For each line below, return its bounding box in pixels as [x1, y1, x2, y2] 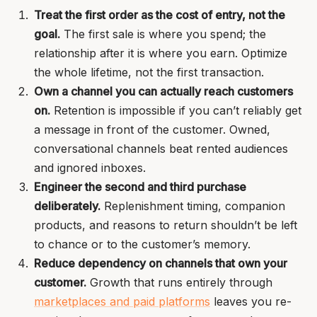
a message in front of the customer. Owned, [34, 122, 270, 137]
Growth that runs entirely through [86, 275, 272, 289]
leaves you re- [210, 294, 292, 309]
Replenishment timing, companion [100, 199, 285, 213]
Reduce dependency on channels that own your [34, 256, 287, 270]
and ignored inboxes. [34, 161, 146, 175]
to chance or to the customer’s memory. [34, 237, 250, 251]
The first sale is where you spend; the [60, 27, 266, 41]
